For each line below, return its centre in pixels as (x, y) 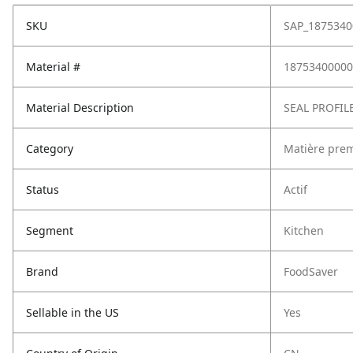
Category (50, 149)
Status (43, 190)
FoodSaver (311, 271)
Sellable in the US (72, 312)
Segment (50, 230)
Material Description (80, 108)
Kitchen (304, 230)
